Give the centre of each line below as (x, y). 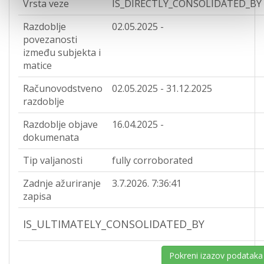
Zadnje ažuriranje (62, 183)
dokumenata (51, 137)
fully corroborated (152, 160)
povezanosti (50, 39)
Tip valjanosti (53, 160)
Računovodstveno (63, 88)
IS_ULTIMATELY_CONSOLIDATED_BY (114, 224)
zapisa (37, 196)
